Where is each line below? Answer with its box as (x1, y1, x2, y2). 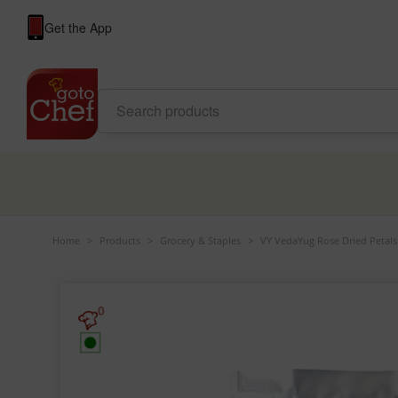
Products (99, 234, 140, 247)
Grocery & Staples (159, 234, 241, 247)
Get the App (44, 19, 112, 36)
